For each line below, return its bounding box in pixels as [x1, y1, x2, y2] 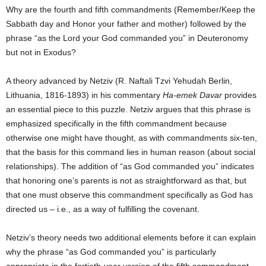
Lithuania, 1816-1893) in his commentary [6, 90, 163, 100]
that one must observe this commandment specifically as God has [6, 189, 253, 199]
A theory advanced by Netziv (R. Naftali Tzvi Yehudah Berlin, [6, 75, 232, 85]
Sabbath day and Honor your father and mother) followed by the [6, 18, 246, 28]
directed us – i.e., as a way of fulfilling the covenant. [6, 204, 199, 214]
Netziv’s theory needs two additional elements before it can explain [6, 232, 256, 242]
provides [222, 90, 256, 100]
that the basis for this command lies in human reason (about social [6, 147, 255, 157]
